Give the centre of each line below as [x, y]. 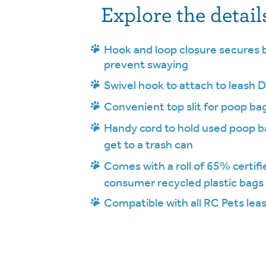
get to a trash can [149, 144]
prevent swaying [146, 64]
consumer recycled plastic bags [184, 182]
